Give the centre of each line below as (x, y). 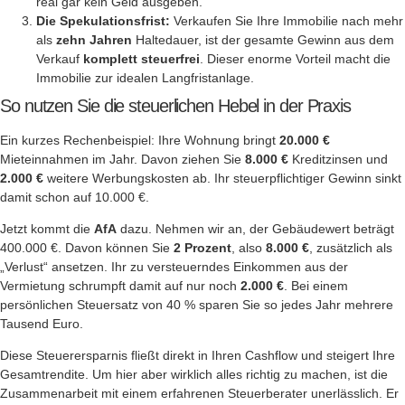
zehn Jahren (94, 39)
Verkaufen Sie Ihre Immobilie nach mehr (287, 20)
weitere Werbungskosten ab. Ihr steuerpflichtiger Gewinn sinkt (222, 178)
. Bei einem (316, 285)
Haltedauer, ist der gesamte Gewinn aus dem (263, 39)
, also (249, 247)
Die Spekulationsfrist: (103, 20)
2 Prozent (202, 247)
